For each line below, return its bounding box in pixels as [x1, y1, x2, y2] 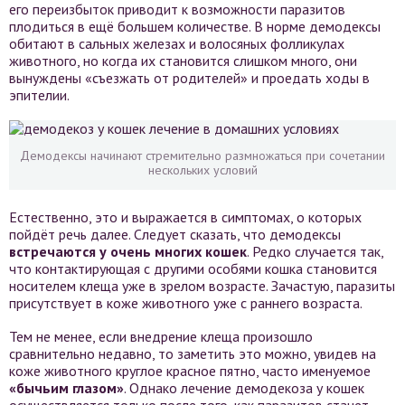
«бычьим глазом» [9, 379, 124, 397]
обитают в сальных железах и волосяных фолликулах [9, 34, 344, 52]
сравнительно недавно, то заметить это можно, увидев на [9, 344, 376, 363]
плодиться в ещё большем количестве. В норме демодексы [9, 17, 381, 35]
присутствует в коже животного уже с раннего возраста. [9, 294, 363, 312]
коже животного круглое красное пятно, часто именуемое [9, 362, 371, 380]
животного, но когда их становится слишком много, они [9, 52, 357, 70]
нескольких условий [147, 162, 258, 178]
